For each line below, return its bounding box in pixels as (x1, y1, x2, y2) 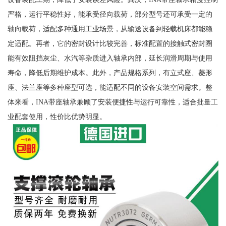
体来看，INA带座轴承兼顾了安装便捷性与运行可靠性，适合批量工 (7, 98, 218, 106)
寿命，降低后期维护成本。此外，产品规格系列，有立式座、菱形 (7, 69, 212, 77)
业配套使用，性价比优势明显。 (7, 112, 106, 121)
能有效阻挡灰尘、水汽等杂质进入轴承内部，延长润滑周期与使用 (7, 54, 212, 63)
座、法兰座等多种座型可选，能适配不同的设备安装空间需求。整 (7, 83, 212, 92)
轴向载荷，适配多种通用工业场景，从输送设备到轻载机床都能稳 (7, 25, 212, 33)
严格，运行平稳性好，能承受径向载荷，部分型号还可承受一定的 (7, 10, 212, 19)
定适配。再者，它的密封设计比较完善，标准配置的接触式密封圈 (7, 39, 212, 48)
